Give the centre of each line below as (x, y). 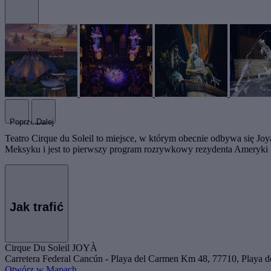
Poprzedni (27, 122)
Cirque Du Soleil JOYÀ (51, 247)
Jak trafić (37, 207)
